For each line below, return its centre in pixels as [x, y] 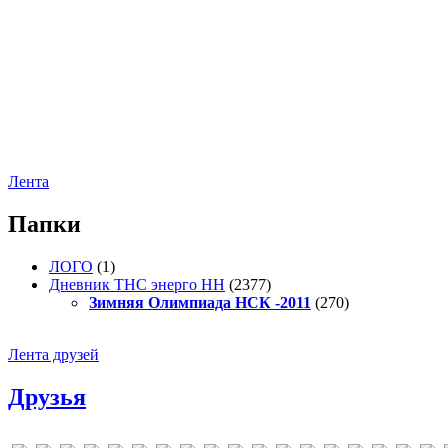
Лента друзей [53, 354]
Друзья [47, 396]
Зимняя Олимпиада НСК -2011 [200, 302]
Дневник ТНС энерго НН [137, 284]
